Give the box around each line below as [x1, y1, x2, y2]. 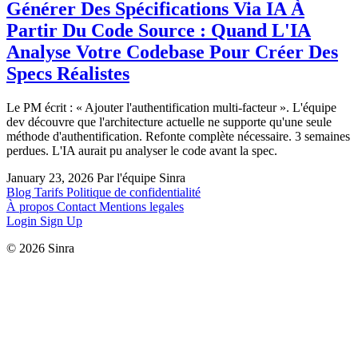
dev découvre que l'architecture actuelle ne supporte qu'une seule [6, 114, 332, 129]
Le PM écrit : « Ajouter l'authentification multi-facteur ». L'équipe [6, 100, 336, 114]
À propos [6, 199, 57, 213]
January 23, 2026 [6, 170, 93, 185]
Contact [57, 199, 99, 213]
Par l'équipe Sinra [97, 170, 185, 185]
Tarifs [34, 185, 66, 199]
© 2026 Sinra [6, 241, 74, 255]
